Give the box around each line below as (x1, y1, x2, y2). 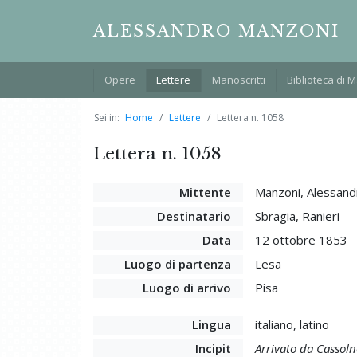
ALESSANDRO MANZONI (93, 22, 339, 41)
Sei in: (94, 110, 120, 124)
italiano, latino (254, 316, 329, 332)
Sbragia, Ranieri (254, 207, 339, 224)
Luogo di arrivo (142, 279, 231, 296)
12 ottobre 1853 (254, 231, 347, 248)
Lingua (191, 316, 231, 332)
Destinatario (156, 207, 231, 224)
